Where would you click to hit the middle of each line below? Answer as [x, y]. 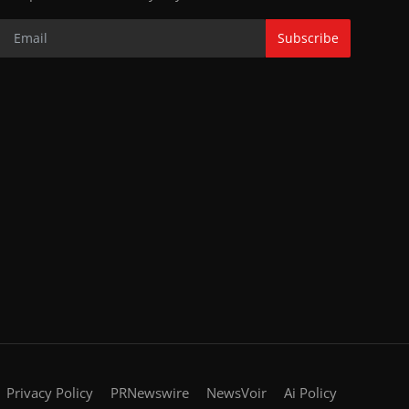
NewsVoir [236, 393]
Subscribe [308, 38]
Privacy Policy [50, 393]
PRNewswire [150, 393]
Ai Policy [310, 393]
